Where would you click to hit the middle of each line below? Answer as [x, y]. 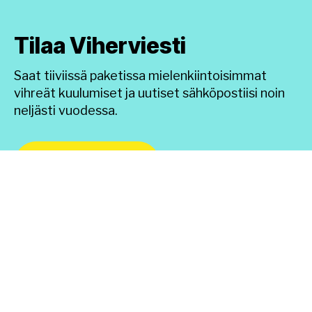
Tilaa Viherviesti [100, 46]
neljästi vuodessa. [66, 110]
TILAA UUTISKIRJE [87, 163]
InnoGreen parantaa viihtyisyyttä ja [96, 301]
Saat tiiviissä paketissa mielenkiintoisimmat [140, 75]
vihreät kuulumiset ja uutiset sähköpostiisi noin [149, 93]
